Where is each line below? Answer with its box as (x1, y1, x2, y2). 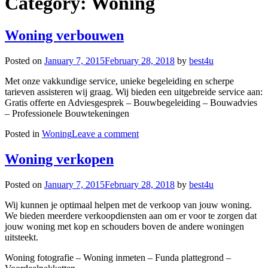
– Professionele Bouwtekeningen (5, 108, 129, 118)
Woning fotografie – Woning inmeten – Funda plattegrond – (5, 252, 231, 263)
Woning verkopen (5, 151, 114, 167)
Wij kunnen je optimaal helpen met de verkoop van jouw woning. (5, 199, 252, 210)
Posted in (5, 128, 42, 139)
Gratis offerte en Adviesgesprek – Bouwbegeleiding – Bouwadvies (5, 97, 257, 108)
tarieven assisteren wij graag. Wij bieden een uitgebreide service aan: (5, 86, 263, 97)
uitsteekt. (5, 232, 38, 242)
